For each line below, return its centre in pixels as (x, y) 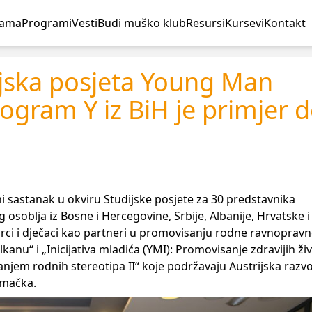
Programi (46, 23)
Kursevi (244, 23)
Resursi (205, 23)
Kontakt (284, 23)
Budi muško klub (141, 23)
